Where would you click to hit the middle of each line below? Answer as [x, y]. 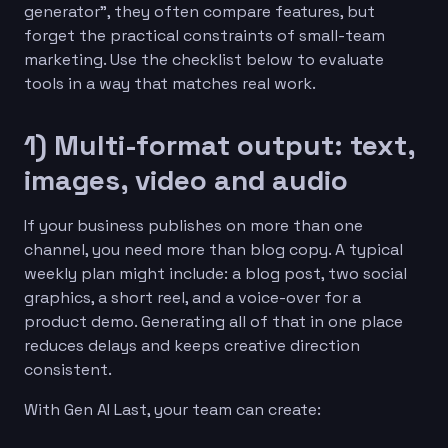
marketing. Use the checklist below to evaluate [204, 59]
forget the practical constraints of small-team [204, 35]
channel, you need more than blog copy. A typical [213, 249]
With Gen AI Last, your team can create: [172, 409]
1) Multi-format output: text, [219, 144]
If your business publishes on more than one [193, 225]
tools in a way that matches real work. [170, 83]
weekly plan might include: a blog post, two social [215, 273]
